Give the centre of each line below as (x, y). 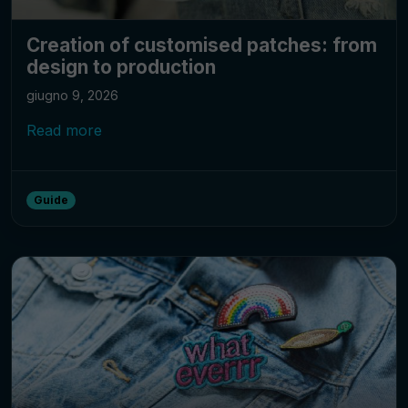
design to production (121, 67)
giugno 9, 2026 (72, 96)
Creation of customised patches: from (202, 46)
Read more (64, 131)
